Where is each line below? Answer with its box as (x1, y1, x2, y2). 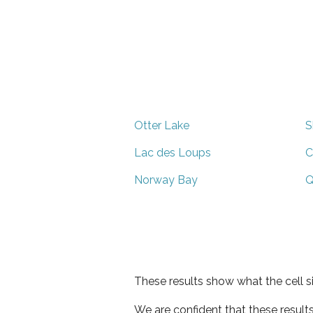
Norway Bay (134, 173, 198, 187)
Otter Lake (134, 118, 189, 132)
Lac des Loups (134, 145, 211, 159)
